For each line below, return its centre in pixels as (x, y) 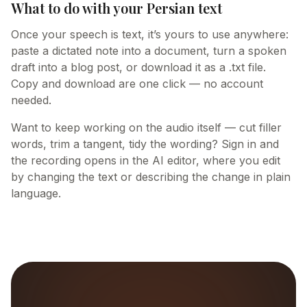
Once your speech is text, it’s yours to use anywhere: (150, 34)
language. (36, 193)
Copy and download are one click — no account (137, 84)
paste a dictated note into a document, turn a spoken (149, 51)
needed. (31, 100)
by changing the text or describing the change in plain (151, 177)
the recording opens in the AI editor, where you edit (146, 160)
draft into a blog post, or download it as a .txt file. (138, 67)
